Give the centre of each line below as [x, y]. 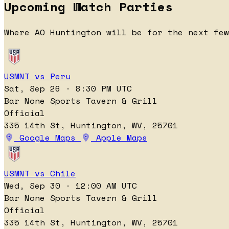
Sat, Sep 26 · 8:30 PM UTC [68, 89]
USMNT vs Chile [40, 174]
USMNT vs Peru [37, 76]
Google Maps [48, 138]
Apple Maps [119, 138]
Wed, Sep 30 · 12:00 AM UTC [71, 186]
